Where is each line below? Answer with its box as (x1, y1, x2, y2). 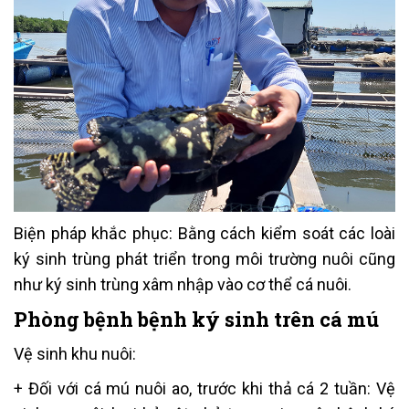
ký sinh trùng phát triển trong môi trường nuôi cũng (14, 248, 395, 268)
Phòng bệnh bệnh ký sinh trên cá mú (14, 305, 379, 332)
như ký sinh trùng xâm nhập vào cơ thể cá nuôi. (14, 274, 351, 294)
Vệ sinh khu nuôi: (14, 343, 136, 363)
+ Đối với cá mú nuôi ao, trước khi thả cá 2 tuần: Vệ (14, 378, 395, 398)
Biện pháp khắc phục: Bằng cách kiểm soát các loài (14, 223, 395, 243)
